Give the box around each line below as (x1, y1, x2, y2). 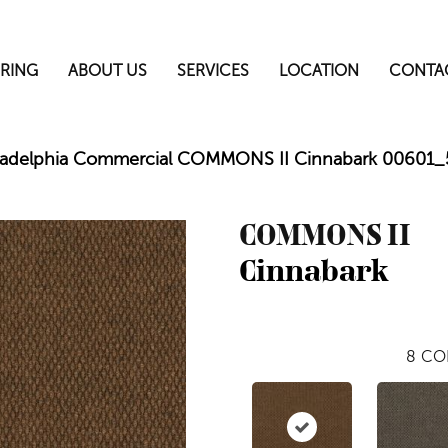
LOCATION (279, 61, 360, 80)
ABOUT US (68, 61, 148, 80)
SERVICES (177, 61, 250, 80)
